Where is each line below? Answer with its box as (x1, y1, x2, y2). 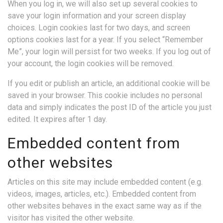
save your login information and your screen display (7, 11, 186, 20)
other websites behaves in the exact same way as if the (7, 201, 202, 211)
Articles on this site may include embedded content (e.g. (7, 177, 203, 187)
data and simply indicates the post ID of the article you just (7, 103, 212, 112)
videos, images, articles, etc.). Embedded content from (7, 189, 196, 199)
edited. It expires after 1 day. (7, 114, 107, 124)
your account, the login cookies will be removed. (7, 59, 174, 68)
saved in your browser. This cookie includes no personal (7, 91, 202, 100)
